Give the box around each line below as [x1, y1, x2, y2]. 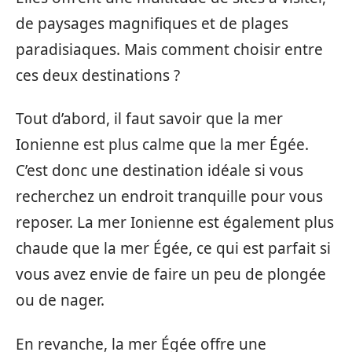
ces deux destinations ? [16, 64, 180, 86]
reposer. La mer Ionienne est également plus [16, 212, 334, 233]
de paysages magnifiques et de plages [16, 13, 288, 34]
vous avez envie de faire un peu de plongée [16, 264, 326, 285]
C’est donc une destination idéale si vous [16, 160, 303, 181]
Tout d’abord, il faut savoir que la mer [16, 108, 283, 130]
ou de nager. [16, 290, 104, 311]
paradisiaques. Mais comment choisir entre [16, 38, 323, 60]
